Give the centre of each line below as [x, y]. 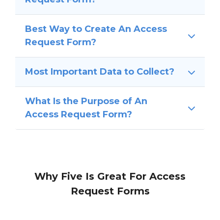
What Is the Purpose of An [86, 101]
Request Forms [110, 191]
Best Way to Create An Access [96, 29]
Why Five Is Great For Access [110, 177]
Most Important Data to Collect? [99, 72]
